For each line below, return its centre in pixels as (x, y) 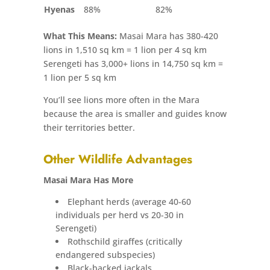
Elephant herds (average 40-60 (129, 201)
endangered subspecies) (105, 254)
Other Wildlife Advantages (118, 159)
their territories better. (89, 127)
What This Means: (80, 36)
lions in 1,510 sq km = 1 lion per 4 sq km (125, 49)
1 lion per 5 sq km (80, 77)
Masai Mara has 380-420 (167, 36)
